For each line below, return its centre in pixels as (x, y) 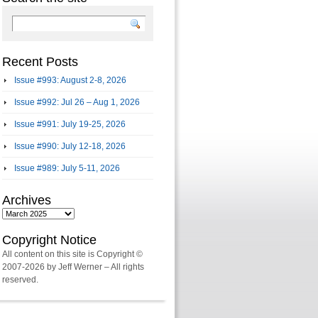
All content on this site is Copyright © (72, 254)
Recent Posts (40, 62)
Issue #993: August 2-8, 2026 (70, 80)
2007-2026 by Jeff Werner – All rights (73, 267)
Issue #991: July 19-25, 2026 (70, 124)
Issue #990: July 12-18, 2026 (70, 146)
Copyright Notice (49, 240)
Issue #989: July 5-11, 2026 (67, 168)
